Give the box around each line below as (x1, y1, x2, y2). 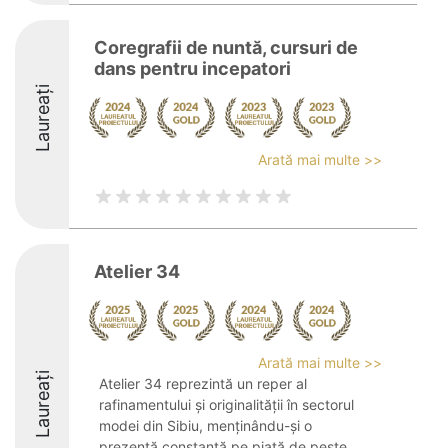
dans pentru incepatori (94, 58, 291, 79)
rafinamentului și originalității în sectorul (99, 396, 354, 413)
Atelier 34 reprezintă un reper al (99, 375, 307, 392)
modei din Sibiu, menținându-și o (99, 417, 312, 434)
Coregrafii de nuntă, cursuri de (94, 37, 358, 58)
